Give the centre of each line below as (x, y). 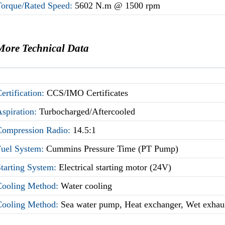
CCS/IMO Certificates (88, 93)
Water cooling (87, 186)
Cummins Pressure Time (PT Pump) (113, 148)
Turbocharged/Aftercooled (87, 111)
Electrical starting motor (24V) (115, 167)
